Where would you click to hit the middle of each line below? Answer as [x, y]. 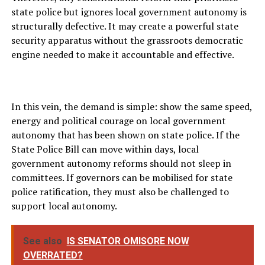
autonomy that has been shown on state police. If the [125, 135]
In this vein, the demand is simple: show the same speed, [131, 107]
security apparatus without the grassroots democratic [127, 41]
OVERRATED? [53, 256]
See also [42, 241]
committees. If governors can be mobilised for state [122, 178]
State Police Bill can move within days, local [105, 149]
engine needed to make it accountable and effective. [122, 55]
